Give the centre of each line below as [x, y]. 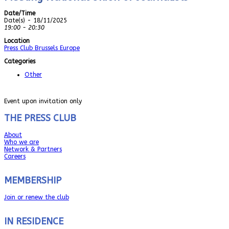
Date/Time [20, 13]
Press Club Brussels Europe [42, 48]
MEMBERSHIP [33, 180]
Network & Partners [33, 149]
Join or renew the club [37, 197]
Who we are [21, 142]
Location [17, 41]
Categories [20, 61]
